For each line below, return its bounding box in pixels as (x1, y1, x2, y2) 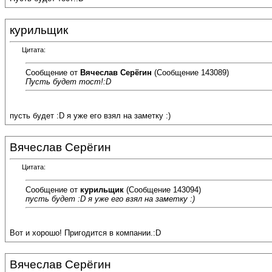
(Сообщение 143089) (152, 67, 229, 77)
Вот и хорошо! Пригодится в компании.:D (10, 228, 161, 238)
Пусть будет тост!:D (25, 76, 111, 86)
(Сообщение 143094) (124, 185, 201, 194)
